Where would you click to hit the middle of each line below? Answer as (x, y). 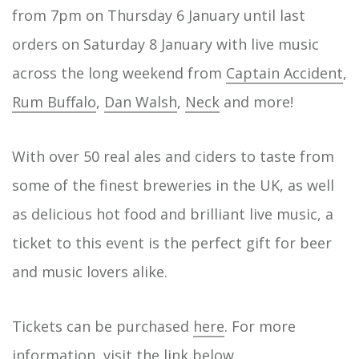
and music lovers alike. (90, 271)
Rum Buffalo (54, 101)
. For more (260, 326)
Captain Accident (284, 73)
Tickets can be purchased (103, 326)
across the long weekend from (117, 73)
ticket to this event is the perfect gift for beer (172, 242)
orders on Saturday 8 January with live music (165, 44)
